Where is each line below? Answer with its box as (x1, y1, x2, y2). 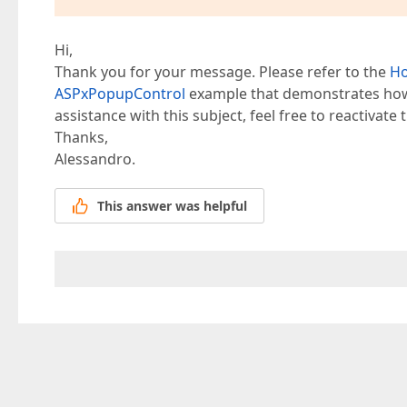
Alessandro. (55, 149, 135, 169)
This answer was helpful (97, 197, 247, 215)
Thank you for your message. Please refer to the (55, 62, 390, 82)
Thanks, (55, 127, 108, 147)
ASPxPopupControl (55, 84, 185, 104)
